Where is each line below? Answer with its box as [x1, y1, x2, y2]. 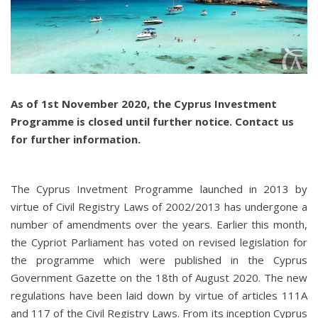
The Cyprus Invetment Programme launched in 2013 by [11, 182, 307, 197]
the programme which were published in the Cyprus [11, 253, 307, 268]
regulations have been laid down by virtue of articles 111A [11, 288, 307, 303]
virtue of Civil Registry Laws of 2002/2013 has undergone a [11, 199, 307, 214]
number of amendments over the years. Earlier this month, [11, 217, 307, 232]
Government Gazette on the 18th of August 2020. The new [11, 270, 307, 285]
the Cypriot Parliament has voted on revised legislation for [11, 235, 307, 250]
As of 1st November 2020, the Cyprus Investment [11, 97, 277, 111]
